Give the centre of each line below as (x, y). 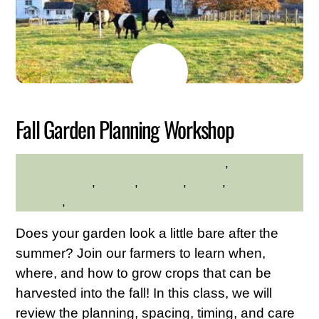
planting (163, 182)
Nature (117, 182)
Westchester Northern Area (142, 201)
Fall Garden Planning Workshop (125, 129)
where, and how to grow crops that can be (144, 273)
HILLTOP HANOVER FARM (93, 163)
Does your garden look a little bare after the (147, 233)
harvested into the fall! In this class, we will (144, 293)
